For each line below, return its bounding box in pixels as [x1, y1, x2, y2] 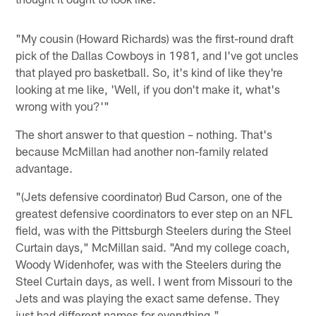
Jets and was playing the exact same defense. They [16, 291, 280, 305]
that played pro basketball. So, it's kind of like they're [16, 65, 284, 80]
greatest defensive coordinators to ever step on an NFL [16, 206, 293, 221]
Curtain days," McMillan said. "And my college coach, [16, 240, 291, 255]
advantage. [16, 161, 73, 176]
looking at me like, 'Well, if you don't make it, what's [16, 82, 281, 97]
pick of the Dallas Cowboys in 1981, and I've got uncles [16, 48, 299, 63]
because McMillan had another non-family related [16, 144, 269, 159]
